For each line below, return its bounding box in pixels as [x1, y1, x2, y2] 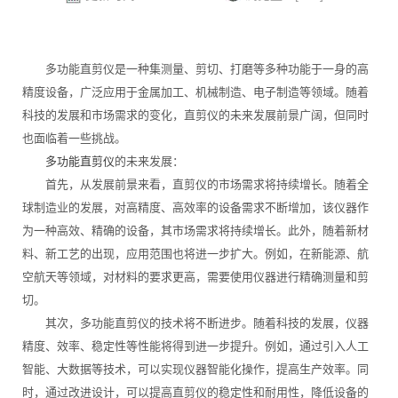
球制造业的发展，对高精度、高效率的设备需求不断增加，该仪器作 [22, 201, 369, 215]
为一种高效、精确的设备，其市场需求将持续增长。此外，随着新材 [22, 224, 369, 238]
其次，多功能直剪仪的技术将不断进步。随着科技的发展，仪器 [22, 316, 369, 330]
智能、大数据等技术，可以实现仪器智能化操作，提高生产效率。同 [22, 362, 369, 377]
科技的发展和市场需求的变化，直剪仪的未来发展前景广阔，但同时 [22, 108, 369, 123]
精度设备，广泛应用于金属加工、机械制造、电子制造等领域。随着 [22, 85, 369, 99]
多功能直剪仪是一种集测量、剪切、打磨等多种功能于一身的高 [22, 62, 369, 76]
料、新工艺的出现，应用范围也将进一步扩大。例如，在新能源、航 [22, 247, 369, 261]
